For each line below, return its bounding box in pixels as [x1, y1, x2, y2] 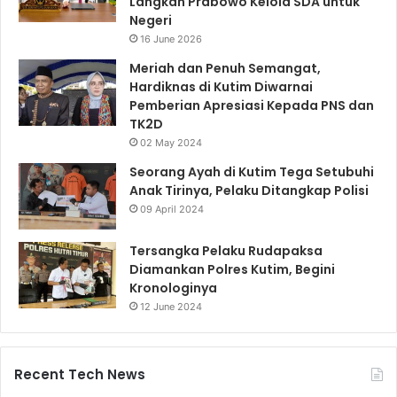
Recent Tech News [14, 364, 145, 384]
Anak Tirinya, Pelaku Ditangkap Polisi [129, 181, 369, 199]
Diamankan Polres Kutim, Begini [129, 260, 335, 278]
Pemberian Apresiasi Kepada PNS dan [129, 96, 374, 114]
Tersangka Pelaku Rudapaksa [129, 241, 323, 260]
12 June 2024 [140, 300, 202, 313]
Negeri [129, 11, 172, 29]
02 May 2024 [140, 136, 202, 149]
